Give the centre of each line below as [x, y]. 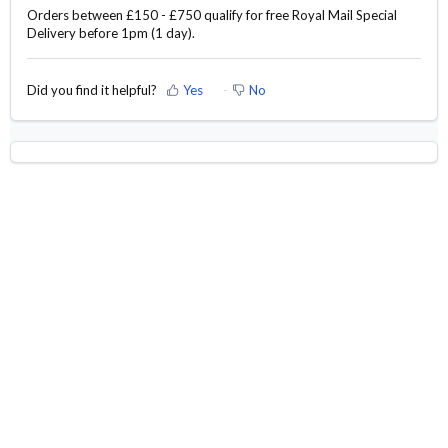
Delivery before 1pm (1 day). [111, 33]
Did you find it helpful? [92, 89]
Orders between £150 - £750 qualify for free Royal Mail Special [212, 15]
